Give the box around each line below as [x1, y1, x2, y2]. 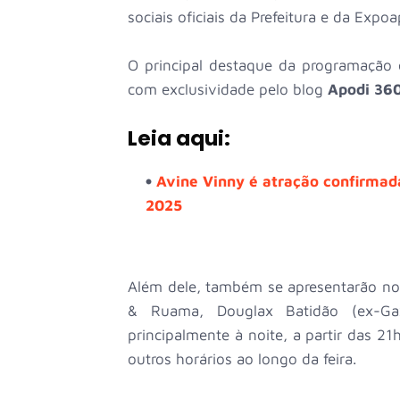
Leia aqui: [128, 123, 230, 153]
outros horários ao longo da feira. [128, 349, 361, 368]
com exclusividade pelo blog [128, 79, 328, 98]
